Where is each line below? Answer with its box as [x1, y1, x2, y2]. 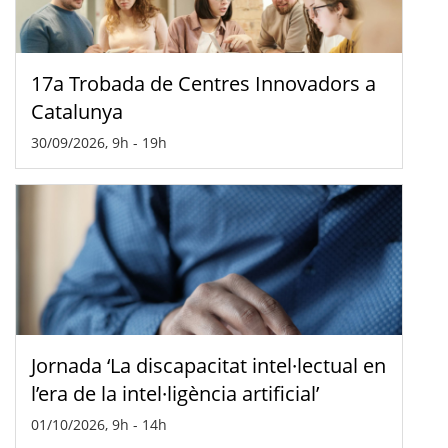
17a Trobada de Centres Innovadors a [31, 69, 376, 97]
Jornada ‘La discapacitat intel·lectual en [31, 351, 386, 379]
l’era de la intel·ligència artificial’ [31, 379, 319, 407]
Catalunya [31, 97, 123, 125]
